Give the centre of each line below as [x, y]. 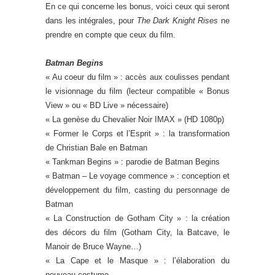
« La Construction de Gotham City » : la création [137, 219]
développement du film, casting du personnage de [137, 190]
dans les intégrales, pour [91, 21]
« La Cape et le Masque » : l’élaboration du [137, 261]
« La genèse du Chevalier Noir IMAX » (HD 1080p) [135, 120]
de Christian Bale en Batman [96, 148]
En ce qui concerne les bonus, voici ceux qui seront [137, 7]
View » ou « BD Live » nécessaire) [107, 106]
